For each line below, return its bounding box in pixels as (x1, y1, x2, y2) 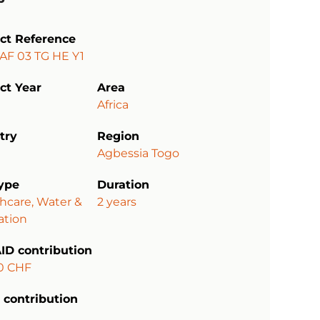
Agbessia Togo (97, 146, 180, 161)
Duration (97, 178, 150, 192)
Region (97, 129, 140, 144)
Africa (97, 98, 129, 112)
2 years (97, 195, 137, 209)
